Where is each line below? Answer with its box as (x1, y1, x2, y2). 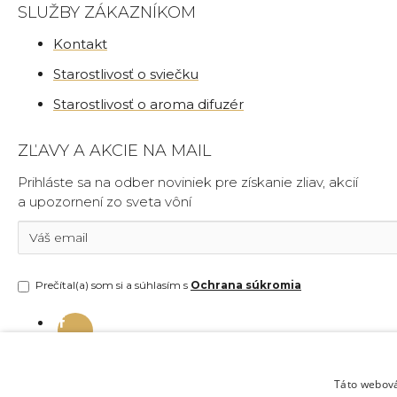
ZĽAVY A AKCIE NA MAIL (18, 141, 211, 161)
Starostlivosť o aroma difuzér (53, 96, 244, 113)
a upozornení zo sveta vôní (18, 193, 191, 211)
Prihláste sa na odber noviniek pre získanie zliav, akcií (18, 174, 358, 191)
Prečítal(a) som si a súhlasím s (35, 278, 191, 292)
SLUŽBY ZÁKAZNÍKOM (18, 3, 196, 23)
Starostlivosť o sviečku (53, 66, 198, 83)
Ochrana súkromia (191, 278, 301, 292)
